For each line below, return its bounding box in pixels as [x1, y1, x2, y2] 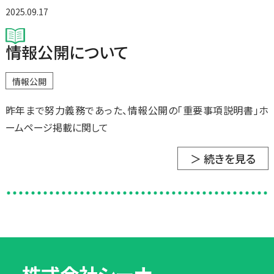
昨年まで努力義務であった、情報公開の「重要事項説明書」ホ [5, 103, 269, 118]
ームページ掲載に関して [5, 120, 108, 135]
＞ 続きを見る [190, 150, 256, 167]
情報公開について [5, 40, 128, 64]
